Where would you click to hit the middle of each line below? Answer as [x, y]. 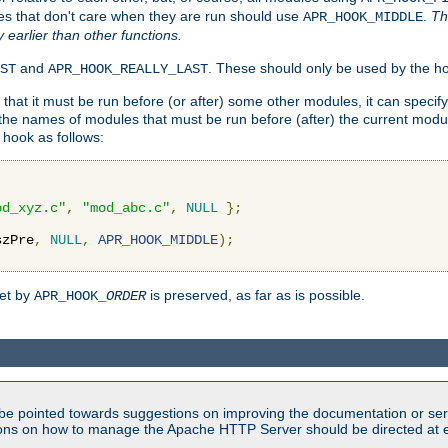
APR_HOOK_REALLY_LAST [128, 68]
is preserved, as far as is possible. [255, 294]
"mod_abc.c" [126, 207]
